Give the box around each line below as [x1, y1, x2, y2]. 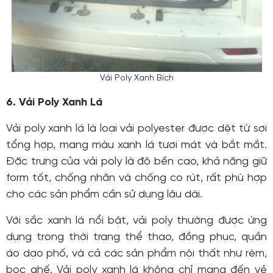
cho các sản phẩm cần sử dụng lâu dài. [6, 188, 202, 200]
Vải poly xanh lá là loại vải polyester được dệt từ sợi [6, 122, 267, 135]
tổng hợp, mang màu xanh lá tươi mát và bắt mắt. [6, 139, 267, 151]
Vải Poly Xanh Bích [99, 73, 174, 83]
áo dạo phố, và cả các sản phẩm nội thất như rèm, [6, 247, 267, 260]
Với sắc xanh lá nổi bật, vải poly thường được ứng [6, 214, 267, 227]
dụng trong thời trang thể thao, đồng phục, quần [6, 231, 267, 243]
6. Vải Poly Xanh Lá [6, 96, 102, 108]
